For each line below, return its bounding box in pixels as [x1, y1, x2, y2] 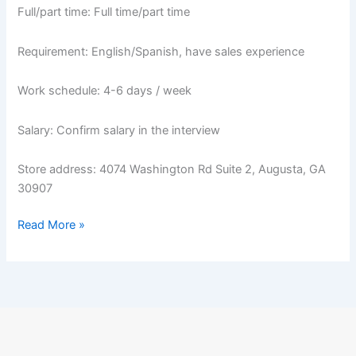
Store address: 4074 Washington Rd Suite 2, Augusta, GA [17, 162, 327, 177]
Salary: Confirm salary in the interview [17, 122, 221, 137]
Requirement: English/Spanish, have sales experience [17, 44, 305, 59]
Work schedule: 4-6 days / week [17, 83, 192, 99]
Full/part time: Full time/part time [17, 5, 191, 20]
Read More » [17, 218, 86, 233]
